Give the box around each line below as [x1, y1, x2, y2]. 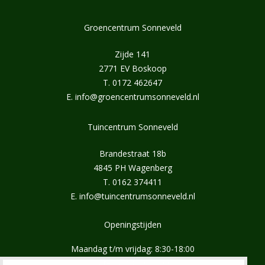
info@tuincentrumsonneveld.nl [79, 190, 195, 202]
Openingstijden [104, 218, 161, 230]
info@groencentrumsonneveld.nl [75, 91, 199, 102]
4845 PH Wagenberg [93, 161, 172, 173]
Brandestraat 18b [99, 147, 166, 159]
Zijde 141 [115, 48, 150, 60]
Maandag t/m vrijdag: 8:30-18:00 [70, 243, 195, 255]
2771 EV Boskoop [98, 62, 167, 74]
